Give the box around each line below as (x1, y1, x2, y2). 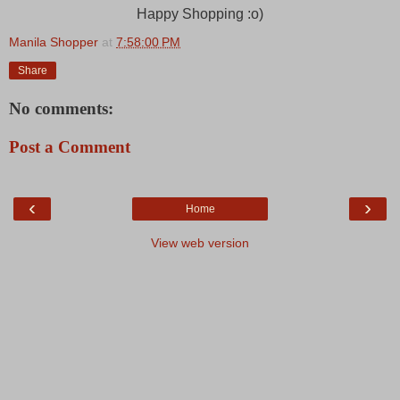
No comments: (9, 98, 113, 118)
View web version (151, 235, 249, 250)
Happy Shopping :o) (137, 5, 263, 21)
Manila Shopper (9, 34, 98, 49)
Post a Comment (9, 137, 130, 157)
